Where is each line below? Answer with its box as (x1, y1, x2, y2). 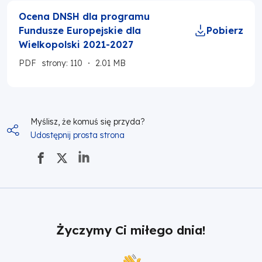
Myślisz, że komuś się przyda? (30, 116, 145, 127)
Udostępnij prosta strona (30, 129, 125, 140)
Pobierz (206, 24, 243, 36)
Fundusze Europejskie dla (19, 24, 141, 36)
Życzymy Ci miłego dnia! (56, 222, 206, 237)
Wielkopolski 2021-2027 (19, 38, 133, 50)
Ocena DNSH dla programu (19, 10, 150, 22)
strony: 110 (42, 57, 82, 68)
